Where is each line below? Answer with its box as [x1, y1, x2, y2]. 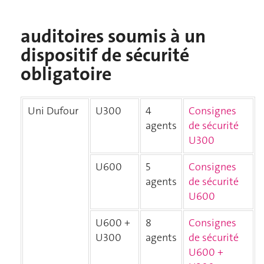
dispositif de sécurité [21, 43, 189, 68]
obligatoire [21, 62, 115, 87]
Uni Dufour [28, 103, 83, 118]
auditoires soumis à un [21, 24, 206, 49]
